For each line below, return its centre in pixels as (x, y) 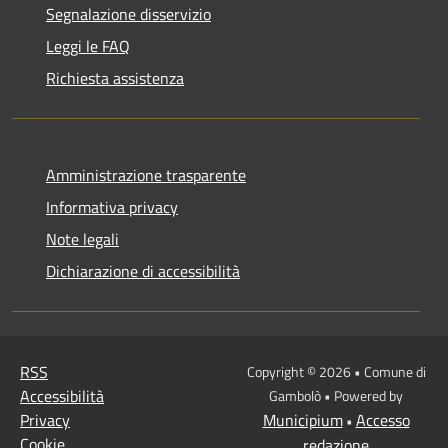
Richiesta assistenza (115, 77)
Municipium (302, 419)
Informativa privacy (112, 206)
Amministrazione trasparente (146, 174)
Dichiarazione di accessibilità (143, 270)
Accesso (382, 419)
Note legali (82, 238)
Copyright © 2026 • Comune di (336, 371)
